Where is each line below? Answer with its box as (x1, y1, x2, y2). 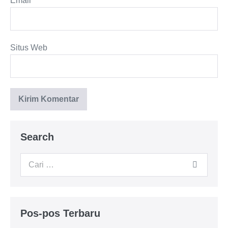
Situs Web (10, 43, 47, 52)
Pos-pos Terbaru (20, 208, 100, 219)
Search (20, 131, 54, 142)
